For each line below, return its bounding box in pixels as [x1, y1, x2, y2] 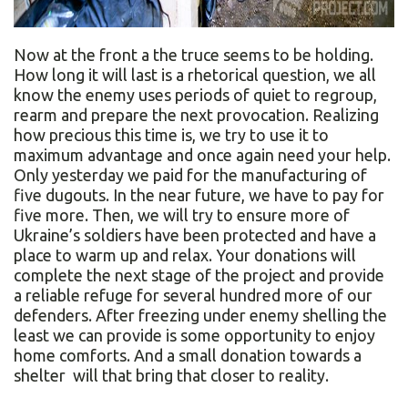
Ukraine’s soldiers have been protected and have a [14, 226, 376, 245]
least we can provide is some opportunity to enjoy [14, 326, 375, 345]
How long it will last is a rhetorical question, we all [14, 66, 376, 85]
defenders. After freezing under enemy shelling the [14, 306, 387, 325]
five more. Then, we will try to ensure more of [14, 206, 350, 225]
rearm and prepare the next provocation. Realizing [14, 106, 379, 125]
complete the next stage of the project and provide [14, 266, 384, 285]
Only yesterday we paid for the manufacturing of [14, 166, 367, 185]
